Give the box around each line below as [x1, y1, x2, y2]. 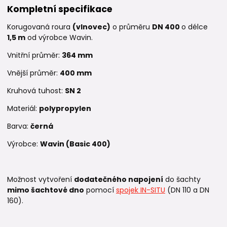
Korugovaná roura [7, 22, 72, 32]
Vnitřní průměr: [7, 50, 62, 60]
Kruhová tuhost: [7, 86, 65, 96]
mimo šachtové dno [7, 185, 84, 195]
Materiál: [7, 103, 39, 113]
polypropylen [39, 103, 91, 113]
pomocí [84, 185, 116, 195]
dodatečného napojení [74, 174, 163, 184]
